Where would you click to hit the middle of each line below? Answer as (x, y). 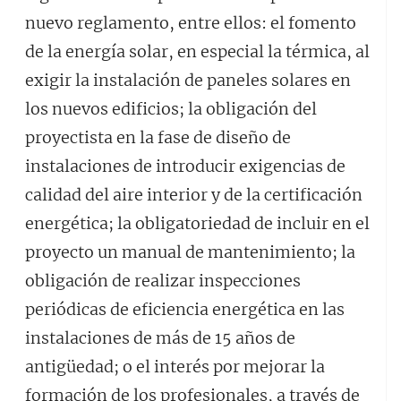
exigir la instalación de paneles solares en (188, 80)
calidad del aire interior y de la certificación (194, 195)
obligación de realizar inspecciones (163, 281)
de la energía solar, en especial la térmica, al (197, 51)
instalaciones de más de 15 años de (160, 338)
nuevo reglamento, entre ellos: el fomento (191, 23)
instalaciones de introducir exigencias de (185, 166)
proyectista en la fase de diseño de (158, 137)
